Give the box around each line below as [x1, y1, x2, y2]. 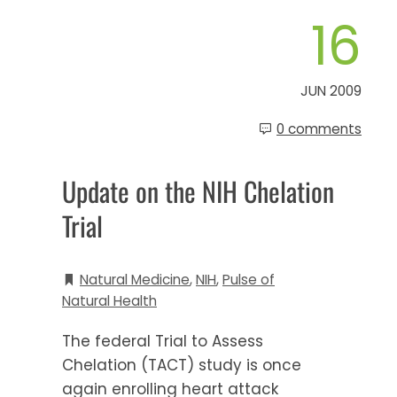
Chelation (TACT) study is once [62, 354, 301, 376]
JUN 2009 [300, 81, 362, 100]
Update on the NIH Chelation [62, 170, 334, 211]
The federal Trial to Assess [62, 330, 263, 352]
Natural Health [62, 291, 157, 310]
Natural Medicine [80, 269, 190, 289]
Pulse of [222, 269, 275, 289]
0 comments [276, 119, 362, 138]
